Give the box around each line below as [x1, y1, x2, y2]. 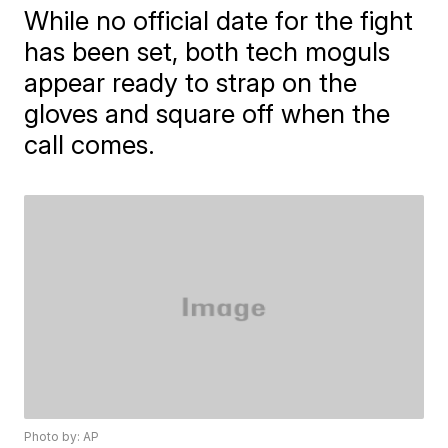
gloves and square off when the [24, 98, 391, 129]
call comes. [24, 129, 156, 160]
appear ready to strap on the [24, 67, 358, 98]
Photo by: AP [24, 429, 100, 445]
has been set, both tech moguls [24, 36, 391, 67]
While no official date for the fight [24, 5, 414, 36]
